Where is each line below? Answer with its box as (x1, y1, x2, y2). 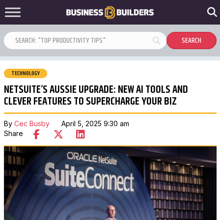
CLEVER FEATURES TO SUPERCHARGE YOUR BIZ (3, 93, 177, 110)
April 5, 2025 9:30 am (49, 119, 129, 128)
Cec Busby (14, 119, 50, 128)
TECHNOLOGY (11, 69, 40, 78)
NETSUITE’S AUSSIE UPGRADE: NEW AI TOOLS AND (3, 82, 188, 98)
